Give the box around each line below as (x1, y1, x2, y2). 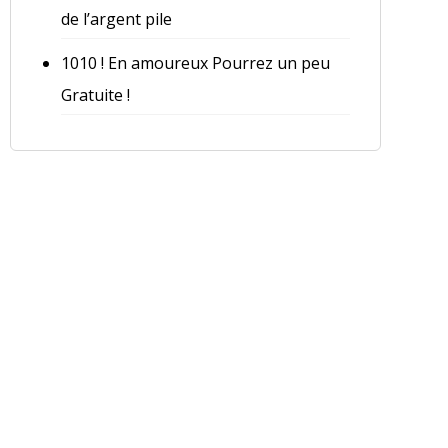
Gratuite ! (60, 84, 130, 107)
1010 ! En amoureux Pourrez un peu (60, 52, 330, 75)
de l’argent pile (60, 8, 172, 31)
